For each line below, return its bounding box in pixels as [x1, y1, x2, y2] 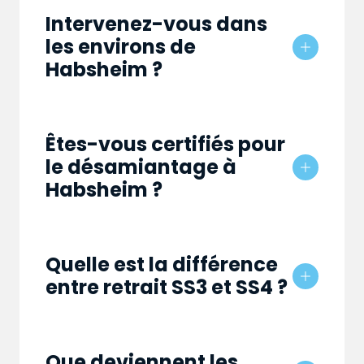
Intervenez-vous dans [45, 11, 267, 38]
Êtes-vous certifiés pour [45, 131, 285, 158]
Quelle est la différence [45, 251, 278, 279]
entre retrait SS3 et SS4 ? [45, 274, 288, 301]
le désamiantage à [45, 154, 236, 181]
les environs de [45, 33, 196, 61]
